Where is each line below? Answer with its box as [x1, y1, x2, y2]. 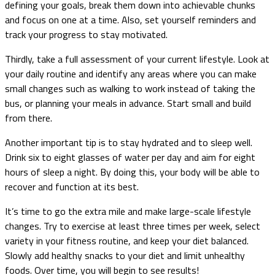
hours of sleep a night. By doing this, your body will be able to [5, 164, 260, 179]
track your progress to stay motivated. [5, 26, 168, 42]
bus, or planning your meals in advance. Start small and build [5, 95, 251, 110]
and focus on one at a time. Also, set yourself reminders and [5, 12, 256, 27]
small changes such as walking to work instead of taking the [5, 80, 255, 96]
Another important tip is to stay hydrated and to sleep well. [5, 134, 252, 150]
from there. [5, 110, 52, 125]
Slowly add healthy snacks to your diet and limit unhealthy [5, 247, 245, 263]
